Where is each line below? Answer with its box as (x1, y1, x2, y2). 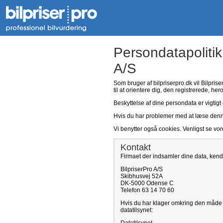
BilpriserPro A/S (120, 166, 163, 173)
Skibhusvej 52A (120, 173, 163, 180)
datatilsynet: (120, 207, 153, 214)
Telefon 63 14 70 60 (120, 187, 174, 194)
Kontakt (120, 142, 151, 152)
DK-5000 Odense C (120, 180, 174, 187)
